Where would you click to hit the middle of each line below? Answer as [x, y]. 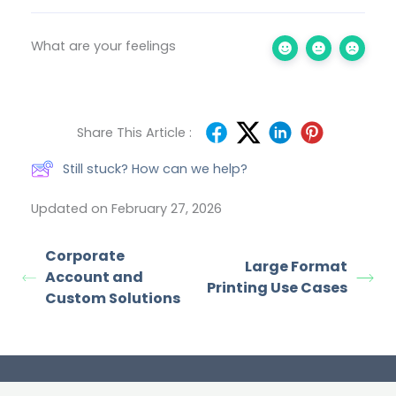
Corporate [85, 256]
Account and [94, 278]
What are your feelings [103, 46]
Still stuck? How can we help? [155, 169]
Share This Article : [134, 133]
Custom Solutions [113, 299]
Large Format [296, 267]
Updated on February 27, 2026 [126, 209]
